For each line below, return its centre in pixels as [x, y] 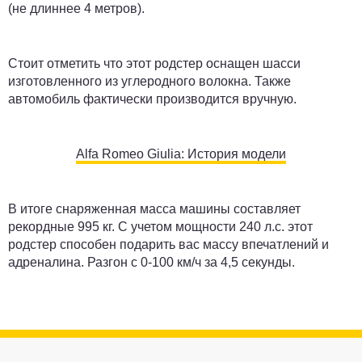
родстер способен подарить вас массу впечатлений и [168, 244]
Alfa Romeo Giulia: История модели [181, 154]
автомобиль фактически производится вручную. [152, 99]
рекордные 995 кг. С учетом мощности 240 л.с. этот [160, 226]
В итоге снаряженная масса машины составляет [154, 208]
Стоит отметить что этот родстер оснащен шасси [154, 63]
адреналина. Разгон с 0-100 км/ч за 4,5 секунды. [152, 262]
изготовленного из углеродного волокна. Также [149, 81]
